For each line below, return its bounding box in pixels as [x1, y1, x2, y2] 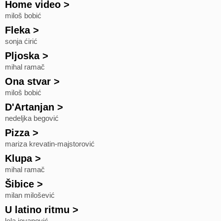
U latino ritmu [5, 204, 70, 215]
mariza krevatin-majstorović [5, 140, 95, 148]
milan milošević [5, 191, 55, 199]
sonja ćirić [5, 37, 37, 45]
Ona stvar [5, 76, 51, 87]
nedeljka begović [5, 114, 59, 122]
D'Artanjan [5, 102, 54, 112]
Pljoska [5, 50, 39, 61]
